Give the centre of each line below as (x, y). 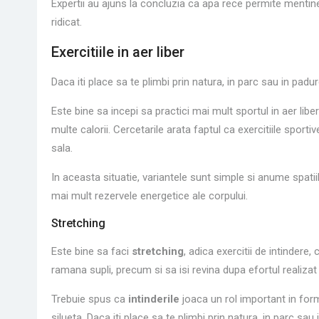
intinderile (154, 299)
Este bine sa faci (91, 251)
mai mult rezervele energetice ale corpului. (150, 195)
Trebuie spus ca (90, 299)
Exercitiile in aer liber (118, 52)
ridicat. (67, 22)
